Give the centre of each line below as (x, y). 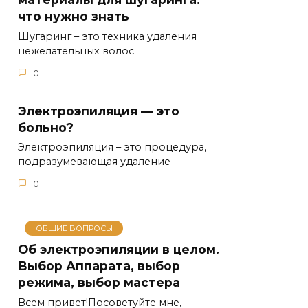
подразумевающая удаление (94, 162)
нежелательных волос (76, 51)
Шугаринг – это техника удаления (107, 36)
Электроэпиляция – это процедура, (112, 147)
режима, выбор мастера (99, 282)
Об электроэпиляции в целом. (119, 249)
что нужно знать (74, 16)
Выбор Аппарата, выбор (99, 265)
